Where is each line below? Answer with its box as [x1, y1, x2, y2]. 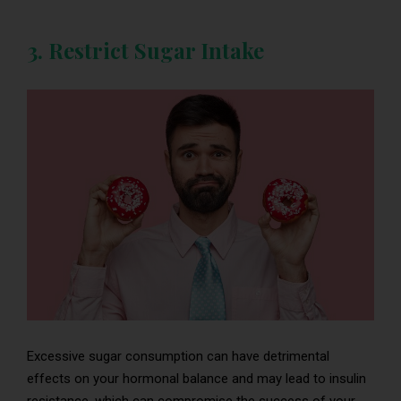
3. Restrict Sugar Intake [27, 36, 264, 65]
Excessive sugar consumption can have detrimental [27, 348, 329, 365]
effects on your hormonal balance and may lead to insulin [27, 371, 366, 388]
